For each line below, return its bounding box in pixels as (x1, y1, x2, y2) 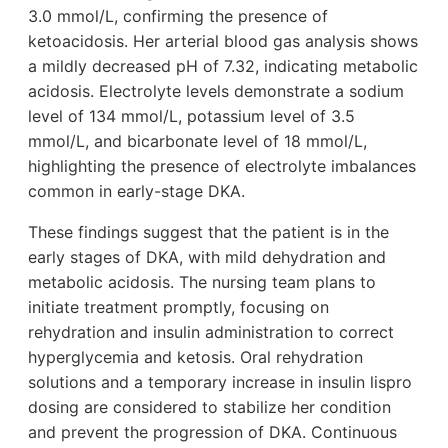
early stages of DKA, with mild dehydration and (28, 247, 386, 268)
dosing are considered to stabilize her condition (28, 397, 391, 418)
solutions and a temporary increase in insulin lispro (28, 372, 412, 393)
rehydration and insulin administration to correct (28, 322, 394, 343)
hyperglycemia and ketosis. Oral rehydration (28, 347, 363, 368)
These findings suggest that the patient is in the (28, 222, 389, 243)
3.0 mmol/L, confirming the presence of (28, 6, 328, 27)
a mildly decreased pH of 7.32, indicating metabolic (28, 56, 418, 77)
